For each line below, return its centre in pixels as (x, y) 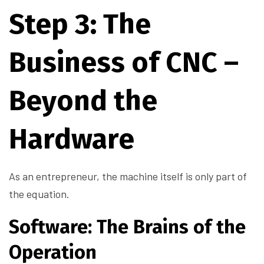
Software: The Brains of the (127, 227)
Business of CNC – (124, 63)
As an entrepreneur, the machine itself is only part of (128, 176)
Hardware (72, 139)
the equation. (39, 194)
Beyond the (83, 101)
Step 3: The (80, 24)
